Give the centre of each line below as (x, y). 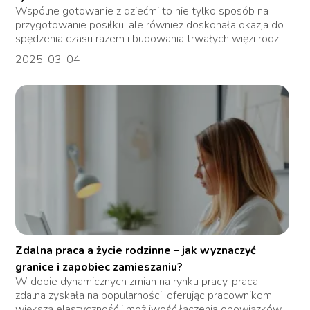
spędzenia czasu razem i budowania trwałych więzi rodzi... (152, 39)
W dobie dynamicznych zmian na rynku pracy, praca (137, 282)
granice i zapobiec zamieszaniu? (99, 267)
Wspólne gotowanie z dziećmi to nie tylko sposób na (142, 11)
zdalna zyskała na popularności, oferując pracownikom (144, 296)
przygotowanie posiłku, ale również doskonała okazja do (150, 25)
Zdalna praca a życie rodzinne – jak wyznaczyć (136, 251)
